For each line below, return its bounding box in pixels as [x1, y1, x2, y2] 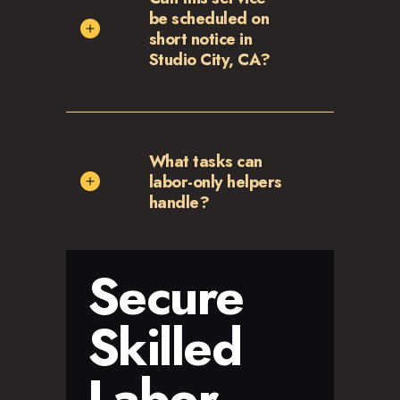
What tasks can [148, 148, 262, 173]
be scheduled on [148, 6, 270, 31]
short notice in [148, 27, 253, 52]
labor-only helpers [148, 169, 282, 194]
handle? [148, 189, 210, 214]
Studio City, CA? [148, 47, 271, 72]
